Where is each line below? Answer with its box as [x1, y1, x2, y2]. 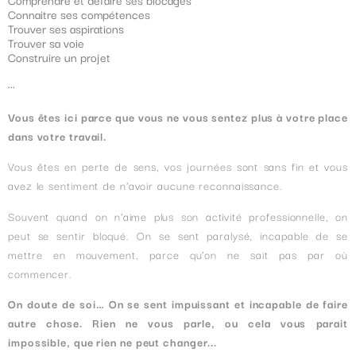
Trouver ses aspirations [8, 18, 124, 37]
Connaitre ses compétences [8, 4, 150, 23]
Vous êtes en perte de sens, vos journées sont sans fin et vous [8, 157, 348, 176]
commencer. [8, 264, 73, 282]
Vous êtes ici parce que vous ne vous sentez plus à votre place [8, 107, 348, 126]
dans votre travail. [8, 126, 107, 145]
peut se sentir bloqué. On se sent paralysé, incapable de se [8, 226, 348, 244]
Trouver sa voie [8, 33, 84, 52]
